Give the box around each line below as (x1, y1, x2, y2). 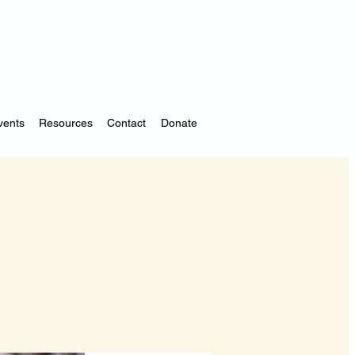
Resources (38, 116, 93, 129)
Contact (107, 116, 147, 129)
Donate (160, 116, 197, 129)
